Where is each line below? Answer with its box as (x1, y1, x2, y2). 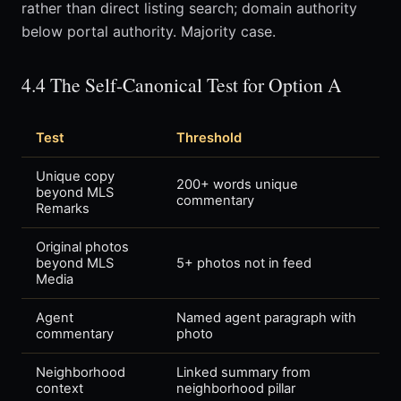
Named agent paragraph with (176, 310, 356, 327)
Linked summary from (176, 364, 311, 381)
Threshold (176, 130, 242, 147)
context (36, 380, 83, 397)
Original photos (36, 239, 129, 256)
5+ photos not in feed (176, 255, 311, 272)
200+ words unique (176, 176, 298, 193)
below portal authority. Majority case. (21, 22, 276, 41)
